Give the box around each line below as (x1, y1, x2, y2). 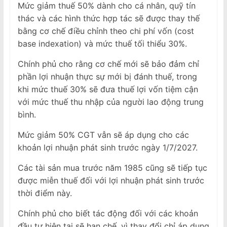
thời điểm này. (17, 187, 72, 198)
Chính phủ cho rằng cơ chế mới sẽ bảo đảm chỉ (17, 58, 199, 69)
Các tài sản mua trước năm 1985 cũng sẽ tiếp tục (17, 162, 207, 173)
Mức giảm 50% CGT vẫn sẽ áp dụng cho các (17, 129, 189, 140)
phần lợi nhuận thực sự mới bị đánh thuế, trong (17, 71, 197, 82)
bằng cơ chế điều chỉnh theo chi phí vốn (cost (17, 25, 194, 36)
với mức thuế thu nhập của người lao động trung (17, 96, 204, 107)
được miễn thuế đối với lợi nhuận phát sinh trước (17, 175, 204, 185)
